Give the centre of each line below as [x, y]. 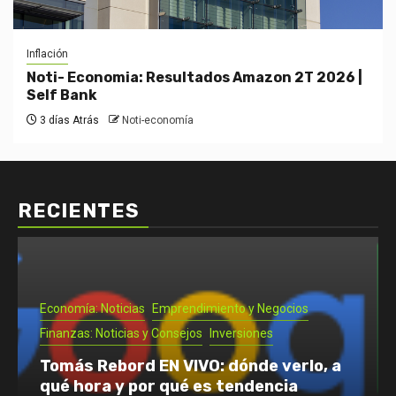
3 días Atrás [68, 120]
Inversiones [241, 333]
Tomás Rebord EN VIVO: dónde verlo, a [190, 366]
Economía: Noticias [92, 308]
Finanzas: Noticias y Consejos [121, 333]
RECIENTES [79, 211]
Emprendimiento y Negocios [230, 308]
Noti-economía [158, 120]
